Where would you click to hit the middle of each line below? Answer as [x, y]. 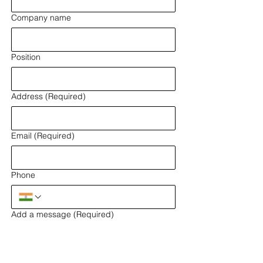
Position [26, 57]
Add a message [41, 214]
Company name [41, 18]
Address [27, 96]
